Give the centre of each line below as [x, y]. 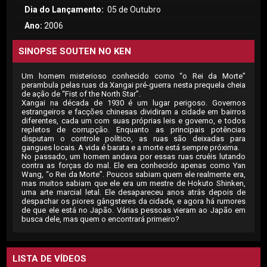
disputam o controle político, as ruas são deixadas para [133, 139]
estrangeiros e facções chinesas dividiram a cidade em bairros [133, 112]
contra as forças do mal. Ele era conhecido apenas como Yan [133, 165]
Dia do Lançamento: [65, 10]
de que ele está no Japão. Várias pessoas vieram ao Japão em [133, 210]
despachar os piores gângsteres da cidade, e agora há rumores [133, 201]
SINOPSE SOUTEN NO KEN [75, 51]
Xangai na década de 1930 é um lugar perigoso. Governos [133, 103]
